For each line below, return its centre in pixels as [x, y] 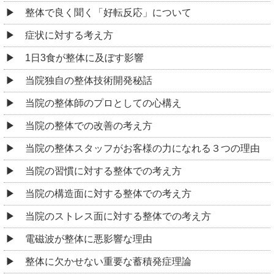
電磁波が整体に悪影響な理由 [89, 239]
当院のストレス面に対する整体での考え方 [118, 216]
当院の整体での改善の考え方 [89, 125]
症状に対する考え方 [69, 35]
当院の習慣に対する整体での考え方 [103, 171]
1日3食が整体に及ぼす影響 [84, 57]
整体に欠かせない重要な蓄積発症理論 [108, 261]
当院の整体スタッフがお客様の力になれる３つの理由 [143, 148]
